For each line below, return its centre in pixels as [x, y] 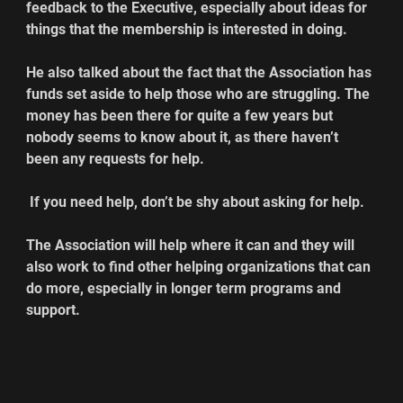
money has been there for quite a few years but [182, 116]
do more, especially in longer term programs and [186, 289]
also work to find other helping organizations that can [201, 267]
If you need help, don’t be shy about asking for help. [196, 202]
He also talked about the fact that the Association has [201, 73]
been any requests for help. [116, 159]
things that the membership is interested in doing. [187, 30]
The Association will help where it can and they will [193, 246]
